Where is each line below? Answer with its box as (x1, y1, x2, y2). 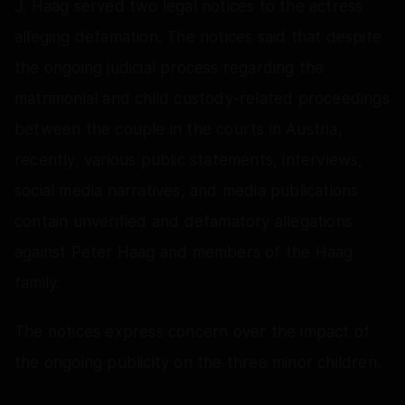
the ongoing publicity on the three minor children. (14, 353, 381, 372)
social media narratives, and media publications (14, 181, 359, 200)
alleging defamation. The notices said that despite (14, 27, 382, 46)
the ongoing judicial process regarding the (14, 58, 325, 77)
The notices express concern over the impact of (14, 322, 371, 341)
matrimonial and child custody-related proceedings (14, 89, 390, 108)
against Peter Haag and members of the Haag (14, 242, 353, 261)
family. (14, 273, 61, 292)
